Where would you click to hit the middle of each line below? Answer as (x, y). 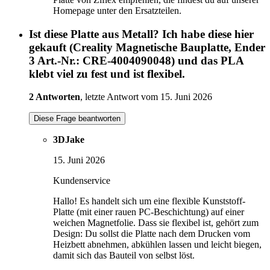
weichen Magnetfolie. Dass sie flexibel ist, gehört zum (156, 223)
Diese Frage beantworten (77, 119)
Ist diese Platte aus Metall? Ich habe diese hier (141, 34)
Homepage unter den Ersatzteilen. (117, 10)
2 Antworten (55, 97)
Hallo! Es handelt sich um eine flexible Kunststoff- (149, 201)
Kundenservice (82, 181)
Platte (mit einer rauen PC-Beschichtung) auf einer (149, 212)
